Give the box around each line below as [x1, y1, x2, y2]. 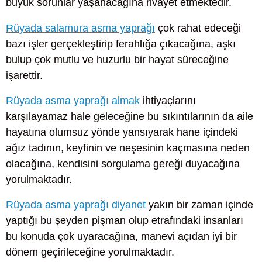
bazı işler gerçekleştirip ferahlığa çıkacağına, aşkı [6, 37, 236, 50]
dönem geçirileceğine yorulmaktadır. [6, 246, 174, 258]
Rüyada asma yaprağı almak [6, 94, 140, 106]
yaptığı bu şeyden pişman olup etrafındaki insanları [6, 214, 243, 226]
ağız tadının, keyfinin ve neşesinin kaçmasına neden [6, 142, 250, 154]
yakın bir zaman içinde [146, 198, 253, 211]
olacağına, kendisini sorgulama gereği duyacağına [6, 157, 240, 170]
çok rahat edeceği [155, 22, 241, 34]
